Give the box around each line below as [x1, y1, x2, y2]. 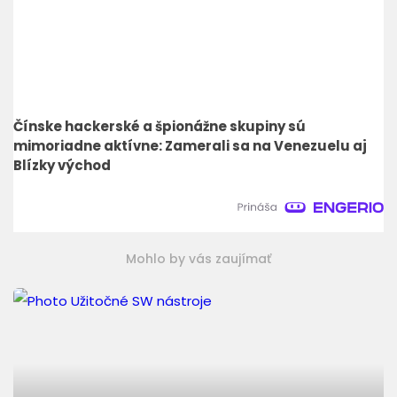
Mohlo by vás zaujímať [126, 249, 271, 268]
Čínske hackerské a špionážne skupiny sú [13, 116, 306, 136]
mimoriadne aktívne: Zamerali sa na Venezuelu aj [13, 136, 367, 155]
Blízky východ [13, 155, 111, 175]
